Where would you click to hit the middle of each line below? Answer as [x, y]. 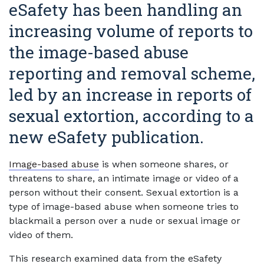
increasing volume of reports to [131, 31]
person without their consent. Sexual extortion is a [124, 192]
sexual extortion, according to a [131, 116]
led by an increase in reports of [130, 95]
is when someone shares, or [164, 164]
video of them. [41, 235]
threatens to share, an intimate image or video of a [124, 178]
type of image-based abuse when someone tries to [124, 207]
